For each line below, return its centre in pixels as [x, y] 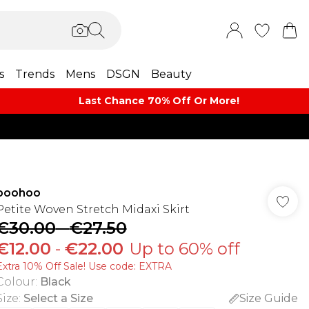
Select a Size [58, 298]
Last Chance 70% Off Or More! [159, 101]
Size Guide [268, 298]
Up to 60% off [184, 249]
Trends [35, 74]
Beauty [171, 74]
